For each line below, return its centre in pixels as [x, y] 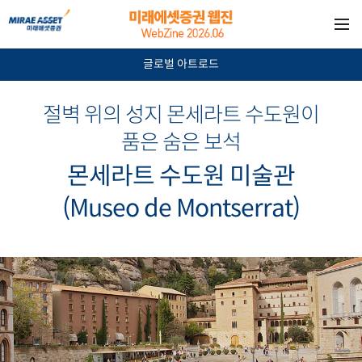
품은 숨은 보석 [181, 142]
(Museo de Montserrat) [181, 208]
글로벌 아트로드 [181, 64]
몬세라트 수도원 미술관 [181, 176]
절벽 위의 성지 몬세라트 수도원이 [181, 115]
